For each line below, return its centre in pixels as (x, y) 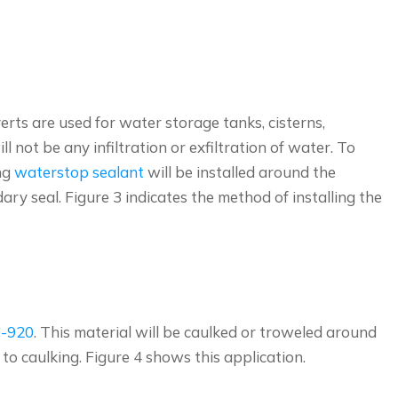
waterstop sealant (79, 171)
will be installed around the (240, 171)
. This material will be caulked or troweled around (205, 331)
